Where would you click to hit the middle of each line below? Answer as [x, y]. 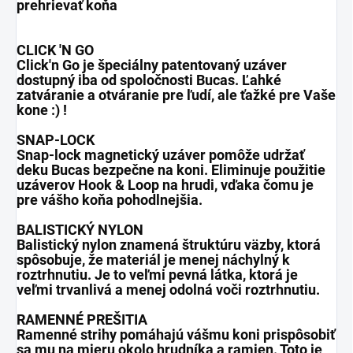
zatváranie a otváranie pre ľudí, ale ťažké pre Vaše [176, 95]
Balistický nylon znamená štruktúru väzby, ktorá [169, 245]
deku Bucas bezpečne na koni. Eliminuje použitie [171, 170]
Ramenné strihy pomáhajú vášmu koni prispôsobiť [176, 335]
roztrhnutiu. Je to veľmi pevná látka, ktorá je [157, 275]
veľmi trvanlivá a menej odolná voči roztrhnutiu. [168, 290]
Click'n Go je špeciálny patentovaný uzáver [152, 65]
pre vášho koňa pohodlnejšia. [110, 200]
